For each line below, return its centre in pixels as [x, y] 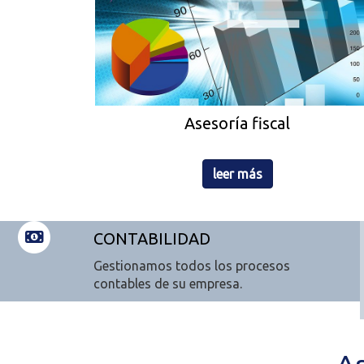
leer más [237, 174]
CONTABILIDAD [152, 239]
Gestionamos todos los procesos [191, 266]
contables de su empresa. [167, 284]
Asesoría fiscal [237, 123]
